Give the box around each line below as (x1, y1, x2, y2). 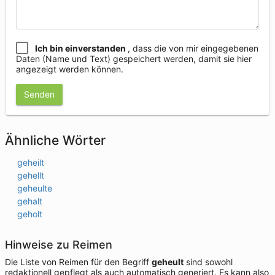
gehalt (17, 196, 42, 206)
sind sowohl (184, 257, 233, 267)
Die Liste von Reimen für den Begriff (5, 257, 152, 267)
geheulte (17, 183, 52, 193)
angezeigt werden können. (16, 64, 123, 74)
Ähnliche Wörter (5, 133, 106, 148)
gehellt (17, 170, 44, 180)
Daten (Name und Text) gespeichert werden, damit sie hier (16, 53, 252, 64)
